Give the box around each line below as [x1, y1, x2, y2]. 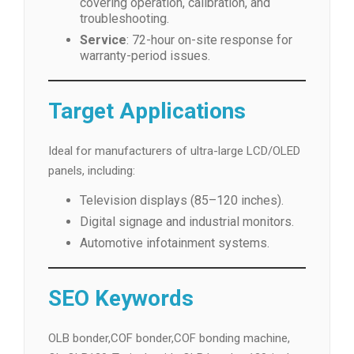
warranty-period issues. [80, 48, 210, 63]
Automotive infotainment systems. [80, 235, 269, 250]
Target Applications [48, 98, 246, 124]
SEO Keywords [48, 285, 194, 311]
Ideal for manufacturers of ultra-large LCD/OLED [48, 144, 300, 158]
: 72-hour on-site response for [126, 32, 292, 47]
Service [80, 32, 126, 47]
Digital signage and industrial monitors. [80, 214, 294, 229]
